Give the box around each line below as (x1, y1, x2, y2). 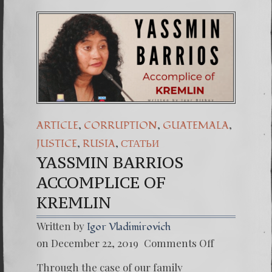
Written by (36, 219, 87, 233)
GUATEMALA (163, 118, 229, 132)
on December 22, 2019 (36, 236, 138, 250)
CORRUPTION (84, 118, 157, 132)
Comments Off (144, 236, 214, 250)
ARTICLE (36, 118, 78, 132)
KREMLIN (36, 192, 111, 212)
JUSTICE (36, 137, 77, 151)
